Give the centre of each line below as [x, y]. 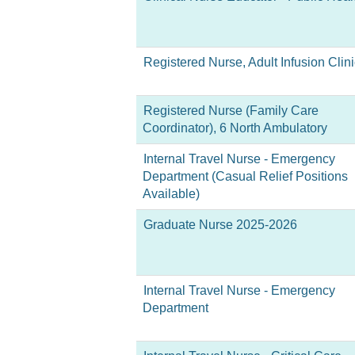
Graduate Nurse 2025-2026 [220, 225]
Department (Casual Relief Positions [245, 176]
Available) [171, 194]
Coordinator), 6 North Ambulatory [235, 128]
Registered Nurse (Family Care [231, 111]
